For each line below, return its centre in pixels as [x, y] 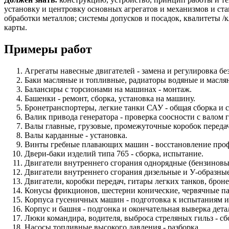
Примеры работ [48, 49]
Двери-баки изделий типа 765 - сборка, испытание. [114, 153]
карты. [16, 27]
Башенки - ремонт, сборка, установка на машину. [110, 98]
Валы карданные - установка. [76, 135]
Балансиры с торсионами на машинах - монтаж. [108, 89]
